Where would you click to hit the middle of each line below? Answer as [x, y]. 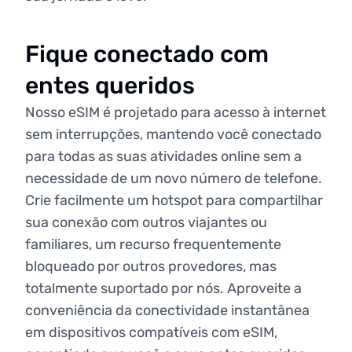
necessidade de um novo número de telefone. [174, 178]
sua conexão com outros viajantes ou [146, 222]
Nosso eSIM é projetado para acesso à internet [176, 112]
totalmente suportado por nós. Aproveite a [163, 288]
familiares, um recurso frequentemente [153, 244]
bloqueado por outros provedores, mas [151, 266]
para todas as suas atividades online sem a [163, 156]
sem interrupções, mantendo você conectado [173, 134]
